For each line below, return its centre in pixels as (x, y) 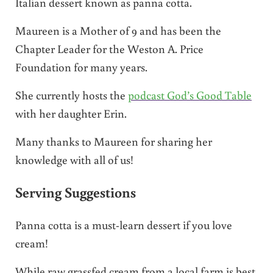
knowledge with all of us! (74, 159)
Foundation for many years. (81, 66)
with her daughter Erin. (71, 113)
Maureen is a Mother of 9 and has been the (118, 30)
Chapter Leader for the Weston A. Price (109, 48)
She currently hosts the (71, 94)
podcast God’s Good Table (190, 94)
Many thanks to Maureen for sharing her (113, 141)
